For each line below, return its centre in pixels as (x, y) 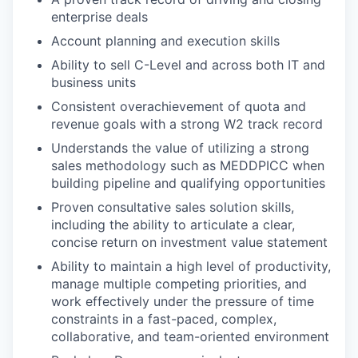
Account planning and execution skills (165, 41)
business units (93, 82)
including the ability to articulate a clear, (173, 225)
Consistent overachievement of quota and (179, 106)
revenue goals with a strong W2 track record (187, 124)
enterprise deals (99, 17)
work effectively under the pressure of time (183, 301)
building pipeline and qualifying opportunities (188, 183)
